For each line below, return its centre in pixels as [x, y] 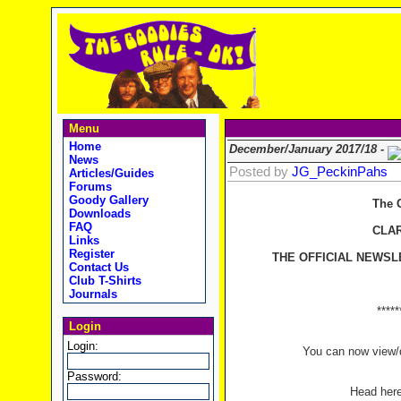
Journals [91, 294]
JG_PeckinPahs [339, 172]
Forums [88, 187]
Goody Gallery [107, 200]
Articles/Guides [109, 173]
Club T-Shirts [103, 281]
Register [90, 254]
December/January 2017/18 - [308, 149]
